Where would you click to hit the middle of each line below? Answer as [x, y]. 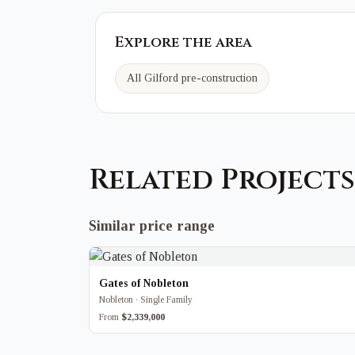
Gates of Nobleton [144, 283]
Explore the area [183, 42]
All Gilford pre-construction [192, 78]
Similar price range [152, 226]
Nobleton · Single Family [146, 300]
